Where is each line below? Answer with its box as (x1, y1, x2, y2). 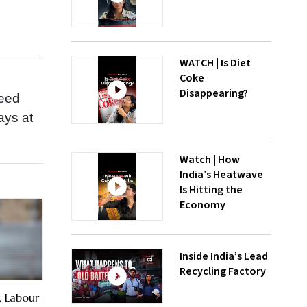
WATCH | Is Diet (180, 56, 251, 71)
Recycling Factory (180, 264, 266, 279)
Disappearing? (180, 86, 248, 101)
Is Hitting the (180, 182, 243, 197)
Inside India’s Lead (180, 249, 268, 264)
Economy (180, 197, 225, 212)
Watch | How (180, 152, 240, 167)
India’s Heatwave (180, 167, 263, 182)
